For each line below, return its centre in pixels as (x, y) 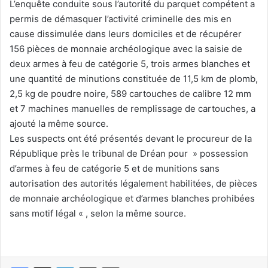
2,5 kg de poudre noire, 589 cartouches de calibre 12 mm (130, 93)
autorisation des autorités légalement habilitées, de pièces (133, 183)
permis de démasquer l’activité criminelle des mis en (121, 19)
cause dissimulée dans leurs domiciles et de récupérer (126, 33)
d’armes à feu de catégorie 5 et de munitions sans (115, 168)
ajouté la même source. (59, 123)
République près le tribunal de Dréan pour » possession (129, 153)
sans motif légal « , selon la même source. (98, 213)
